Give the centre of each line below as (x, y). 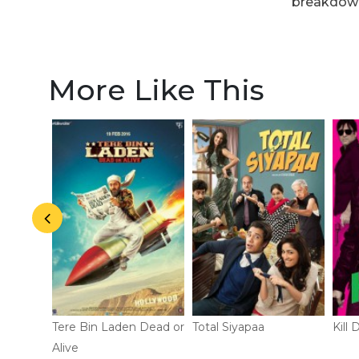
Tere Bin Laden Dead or (118, 327)
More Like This (156, 90)
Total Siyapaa (228, 327)
